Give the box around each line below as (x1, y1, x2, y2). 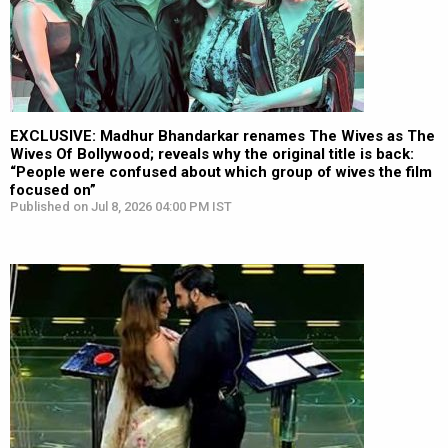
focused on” (10, 181, 96, 199)
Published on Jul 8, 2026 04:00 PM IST (10, 199, 232, 214)
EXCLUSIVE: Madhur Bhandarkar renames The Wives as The (10, 127, 435, 145)
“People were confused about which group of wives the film (10, 163, 432, 181)
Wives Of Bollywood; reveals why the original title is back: (10, 145, 414, 163)
